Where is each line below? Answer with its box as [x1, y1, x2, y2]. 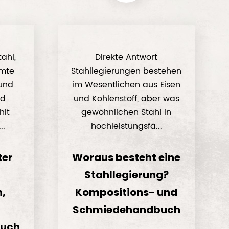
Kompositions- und [75, 185, 178, 199]
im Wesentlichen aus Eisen [72, 78, 181, 91]
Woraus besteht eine [72, 150, 181, 165]
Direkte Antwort [95, 51, 158, 64]
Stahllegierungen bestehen [71, 64, 182, 78]
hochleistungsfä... [90, 120, 162, 133]
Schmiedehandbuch [72, 202, 180, 217]
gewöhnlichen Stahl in [81, 106, 172, 119]
